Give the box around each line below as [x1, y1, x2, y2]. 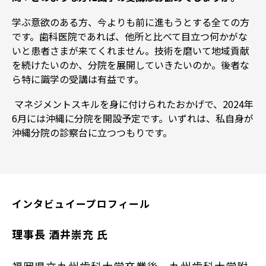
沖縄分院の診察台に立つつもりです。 [12, 125, 172, 140]
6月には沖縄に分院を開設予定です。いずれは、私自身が [12, 110, 254, 125]
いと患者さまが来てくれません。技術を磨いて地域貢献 [12, 43, 249, 58]
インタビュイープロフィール [12, 196, 150, 211]
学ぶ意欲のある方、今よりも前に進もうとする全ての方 [12, 15, 249, 30]
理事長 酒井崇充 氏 [12, 226, 108, 242]
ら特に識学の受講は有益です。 [12, 72, 144, 87]
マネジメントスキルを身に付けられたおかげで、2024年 [12, 96, 254, 111]
